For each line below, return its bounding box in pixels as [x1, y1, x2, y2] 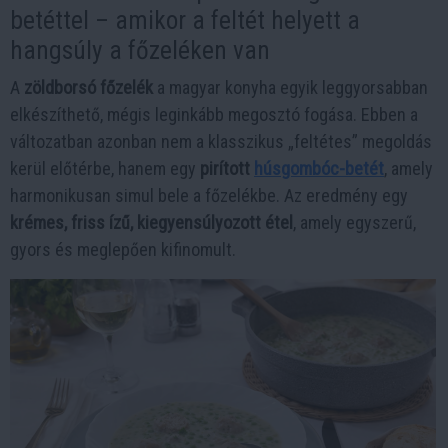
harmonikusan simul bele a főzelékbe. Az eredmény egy [10, 185, 408, 206]
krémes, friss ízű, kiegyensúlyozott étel [10, 212, 293, 233]
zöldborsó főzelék [24, 77, 153, 98]
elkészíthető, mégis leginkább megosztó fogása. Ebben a [10, 104, 418, 125]
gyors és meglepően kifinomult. [10, 239, 236, 260]
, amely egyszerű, [293, 212, 416, 233]
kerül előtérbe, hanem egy [10, 158, 200, 179]
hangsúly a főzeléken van [10, 36, 270, 65]
